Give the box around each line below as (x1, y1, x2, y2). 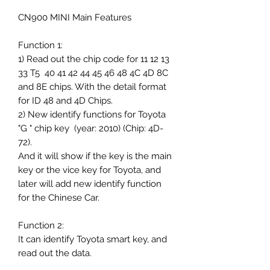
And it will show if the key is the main (18, 150, 172, 162)
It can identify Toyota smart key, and (18, 233, 167, 245)
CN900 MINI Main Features (18, 11, 131, 23)
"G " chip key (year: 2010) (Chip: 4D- (18, 122, 163, 134)
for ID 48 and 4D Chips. (18, 95, 113, 106)
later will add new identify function (18, 178, 162, 189)
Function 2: (18, 219, 64, 231)
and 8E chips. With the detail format (18, 81, 166, 92)
